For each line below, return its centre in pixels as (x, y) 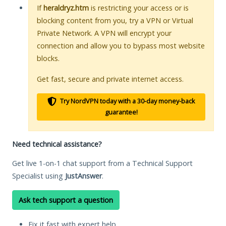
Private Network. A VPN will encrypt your (104, 33)
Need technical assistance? (57, 144)
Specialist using (39, 176)
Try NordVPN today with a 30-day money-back (127, 101)
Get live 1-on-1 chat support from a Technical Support (102, 163)
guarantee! (121, 112)
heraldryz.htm (66, 8)
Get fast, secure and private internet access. (110, 79)
